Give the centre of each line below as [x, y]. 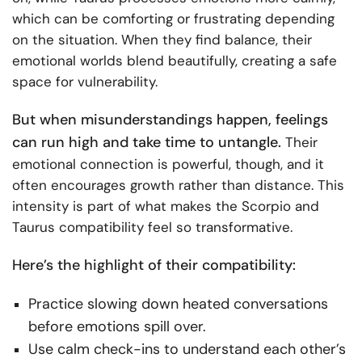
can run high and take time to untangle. [147, 143]
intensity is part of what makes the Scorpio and [166, 206]
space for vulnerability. [85, 82]
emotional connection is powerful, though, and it [168, 164]
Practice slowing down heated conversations [178, 304]
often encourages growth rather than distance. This [178, 185]
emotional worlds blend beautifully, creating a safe [175, 61]
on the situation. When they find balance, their [162, 40]
